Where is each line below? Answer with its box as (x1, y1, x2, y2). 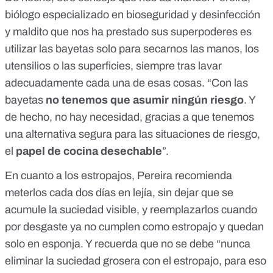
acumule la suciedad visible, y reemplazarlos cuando (5, 204, 257, 216)
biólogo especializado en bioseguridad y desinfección (5, 9, 260, 21)
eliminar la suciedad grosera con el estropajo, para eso (5, 255, 266, 268)
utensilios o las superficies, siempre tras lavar (5, 60, 222, 73)
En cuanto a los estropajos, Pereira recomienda (5, 169, 232, 182)
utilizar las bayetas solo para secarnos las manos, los (5, 43, 259, 55)
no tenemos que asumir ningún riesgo (46, 94, 244, 107)
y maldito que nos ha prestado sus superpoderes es (5, 26, 252, 38)
